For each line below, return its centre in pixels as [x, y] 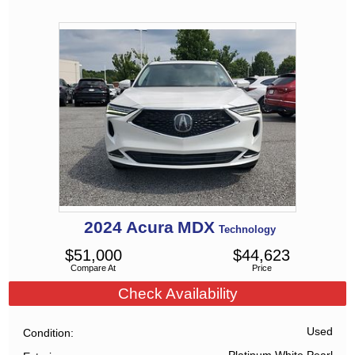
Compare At [94, 268]
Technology [247, 230]
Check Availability [177, 293]
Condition [47, 332]
